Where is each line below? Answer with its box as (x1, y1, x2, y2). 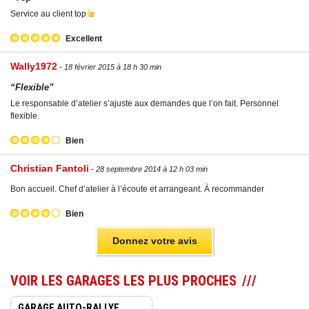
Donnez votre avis (112, 235, 197, 247)
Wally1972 (10, 61, 57, 72)
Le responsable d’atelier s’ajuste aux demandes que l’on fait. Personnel (10, 99, 279, 109)
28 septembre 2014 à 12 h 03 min (96, 165, 208, 174)
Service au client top (10, 9, 86, 19)
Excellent (66, 34, 102, 44)
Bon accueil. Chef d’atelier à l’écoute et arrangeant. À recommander (10, 184, 264, 195)
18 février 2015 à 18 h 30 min (64, 63, 161, 72)
